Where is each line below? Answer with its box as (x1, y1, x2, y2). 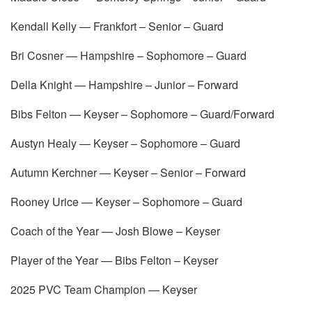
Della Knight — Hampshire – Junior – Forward (10, 76, 238, 93)
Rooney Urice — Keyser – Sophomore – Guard (10, 193, 242, 210)
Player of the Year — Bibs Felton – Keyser (10, 251, 218, 268)
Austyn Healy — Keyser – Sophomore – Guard (10, 134, 240, 151)
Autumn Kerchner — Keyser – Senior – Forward (10, 164, 246, 180)
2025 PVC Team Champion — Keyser (10, 281, 197, 297)
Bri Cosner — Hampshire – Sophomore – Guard (10, 47, 247, 63)
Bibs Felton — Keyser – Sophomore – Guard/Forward (10, 105, 274, 122)
